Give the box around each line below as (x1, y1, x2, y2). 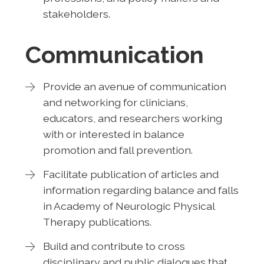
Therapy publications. (42, 215, 151, 228)
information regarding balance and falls (42, 183, 239, 196)
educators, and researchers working (42, 111, 222, 124)
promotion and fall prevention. (42, 143, 193, 156)
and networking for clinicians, (42, 95, 188, 108)
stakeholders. (42, 7, 110, 20)
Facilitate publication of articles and (42, 167, 219, 180)
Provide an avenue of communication (42, 80, 226, 93)
